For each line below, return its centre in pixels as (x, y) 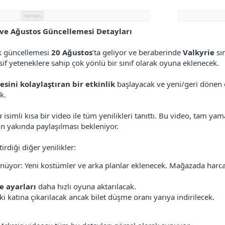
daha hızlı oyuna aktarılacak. (86, 186)
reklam (32, 16)
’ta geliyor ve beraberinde (138, 52)
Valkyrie (199, 52)
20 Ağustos (72, 52)
